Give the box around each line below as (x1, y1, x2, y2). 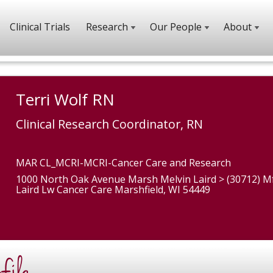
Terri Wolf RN (16, 88, 115, 110)
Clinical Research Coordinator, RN (16, 115, 203, 132)
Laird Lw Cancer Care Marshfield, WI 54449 (16, 182, 210, 196)
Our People (150, 20, 202, 34)
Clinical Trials (10, 20, 70, 34)
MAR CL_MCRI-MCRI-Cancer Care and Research (16, 155, 231, 169)
